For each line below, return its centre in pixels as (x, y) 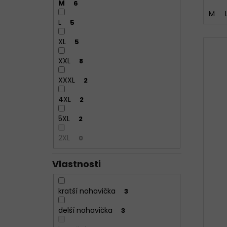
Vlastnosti (77, 164)
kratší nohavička (87, 191)
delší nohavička (85, 210)
